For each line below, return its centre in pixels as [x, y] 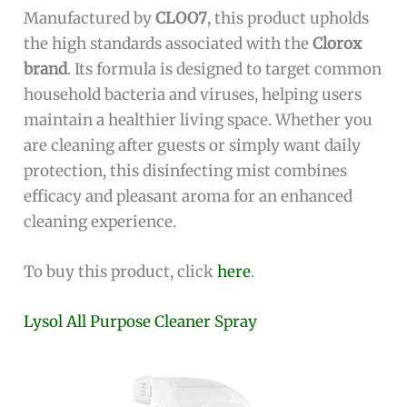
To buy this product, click [121, 272]
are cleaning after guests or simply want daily [193, 145]
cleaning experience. [100, 221]
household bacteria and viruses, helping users [193, 94]
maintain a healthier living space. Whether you [199, 119]
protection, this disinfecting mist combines [186, 170]
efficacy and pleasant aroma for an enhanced [189, 196]
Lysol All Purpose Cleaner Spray [141, 322]
